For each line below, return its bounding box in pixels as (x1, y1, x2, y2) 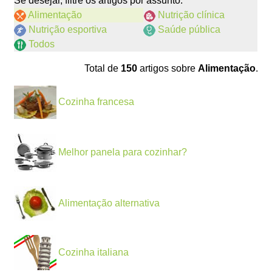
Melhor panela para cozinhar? (58, 147, 188, 158)
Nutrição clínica (155, 10, 225, 21)
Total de (84, 63, 121, 74)
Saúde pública (155, 24, 221, 35)
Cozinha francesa (58, 97, 135, 107)
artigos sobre (137, 63, 198, 74)
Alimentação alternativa (58, 198, 160, 209)
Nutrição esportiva (26, 24, 107, 35)
